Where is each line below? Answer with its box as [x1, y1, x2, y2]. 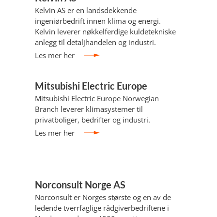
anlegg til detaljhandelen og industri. [35, 37, 156, 47]
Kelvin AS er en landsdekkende [35, 5, 137, 15]
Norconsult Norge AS [35, 179, 125, 190]
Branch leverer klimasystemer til [35, 104, 143, 114]
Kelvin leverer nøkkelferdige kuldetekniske [35, 27, 176, 36]
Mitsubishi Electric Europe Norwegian [35, 93, 159, 103]
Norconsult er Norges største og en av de [35, 192, 171, 202]
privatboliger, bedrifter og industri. [35, 115, 150, 124]
